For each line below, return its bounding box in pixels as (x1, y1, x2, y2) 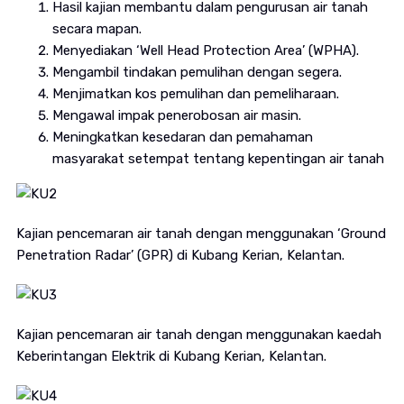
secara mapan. (51, 21, 142, 38)
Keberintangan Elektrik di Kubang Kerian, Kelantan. (15, 348, 326, 365)
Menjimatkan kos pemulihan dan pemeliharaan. (51, 86, 339, 103)
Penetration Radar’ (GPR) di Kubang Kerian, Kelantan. (15, 247, 344, 264)
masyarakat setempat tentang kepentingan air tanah (51, 151, 384, 168)
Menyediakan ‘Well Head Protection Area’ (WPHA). (51, 42, 359, 60)
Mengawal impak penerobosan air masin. (51, 107, 301, 124)
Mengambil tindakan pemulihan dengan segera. (51, 64, 342, 81)
